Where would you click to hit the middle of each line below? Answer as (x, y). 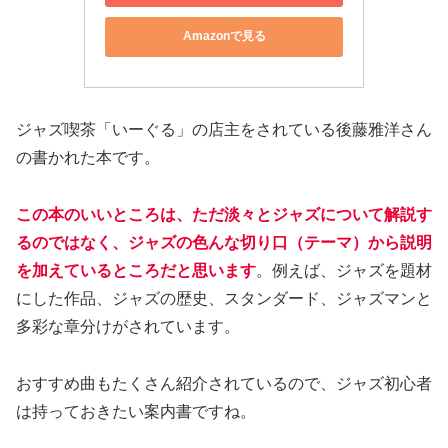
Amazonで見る (224, 36)
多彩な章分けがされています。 (128, 327)
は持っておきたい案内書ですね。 (136, 411)
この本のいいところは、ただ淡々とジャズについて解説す (224, 215)
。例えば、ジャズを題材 (344, 271)
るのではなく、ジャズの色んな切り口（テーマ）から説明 (224, 243)
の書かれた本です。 (88, 158)
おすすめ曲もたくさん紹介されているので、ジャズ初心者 (224, 383)
